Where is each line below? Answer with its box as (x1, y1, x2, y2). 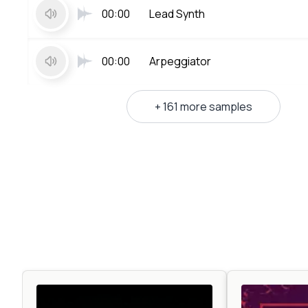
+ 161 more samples (155, 98, 252, 114)
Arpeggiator (149, 53, 211, 69)
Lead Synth (149, 5, 205, 21)
